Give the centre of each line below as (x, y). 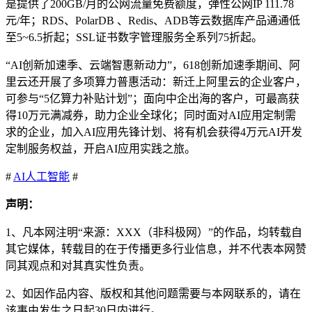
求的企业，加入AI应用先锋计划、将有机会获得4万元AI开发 (154, 132)
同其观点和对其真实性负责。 (78, 265)
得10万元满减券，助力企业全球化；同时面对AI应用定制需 (151, 115)
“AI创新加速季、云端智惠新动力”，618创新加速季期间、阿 (153, 65)
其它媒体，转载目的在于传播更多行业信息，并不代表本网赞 (156, 249)
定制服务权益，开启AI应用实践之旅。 (101, 148)
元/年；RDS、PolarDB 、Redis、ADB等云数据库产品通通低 (153, 20)
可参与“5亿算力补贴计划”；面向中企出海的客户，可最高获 (153, 98)
